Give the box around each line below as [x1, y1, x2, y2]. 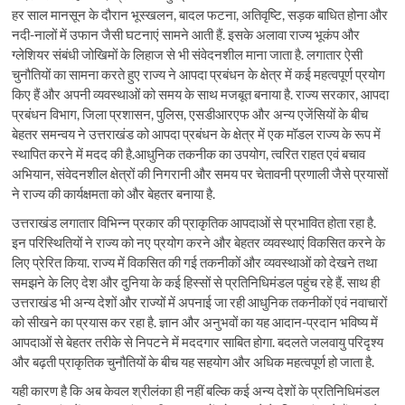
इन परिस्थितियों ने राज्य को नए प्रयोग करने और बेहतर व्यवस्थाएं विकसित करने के [12, 234, 386, 251]
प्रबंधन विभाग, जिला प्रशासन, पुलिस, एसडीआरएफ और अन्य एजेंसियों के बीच [12, 106, 369, 123]
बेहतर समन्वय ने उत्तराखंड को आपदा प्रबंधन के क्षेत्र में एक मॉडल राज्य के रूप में [12, 126, 381, 143]
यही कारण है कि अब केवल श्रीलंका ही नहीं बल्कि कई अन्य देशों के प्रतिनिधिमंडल [12, 382, 381, 400]
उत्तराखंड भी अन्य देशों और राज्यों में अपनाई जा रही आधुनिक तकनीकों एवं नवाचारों [12, 294, 388, 311]
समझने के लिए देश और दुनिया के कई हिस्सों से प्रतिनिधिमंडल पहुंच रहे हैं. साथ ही [12, 274, 381, 291]
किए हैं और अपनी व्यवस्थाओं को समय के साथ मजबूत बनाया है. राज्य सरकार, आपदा [12, 86, 390, 103]
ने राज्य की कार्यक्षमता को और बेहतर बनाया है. [12, 185, 216, 202]
